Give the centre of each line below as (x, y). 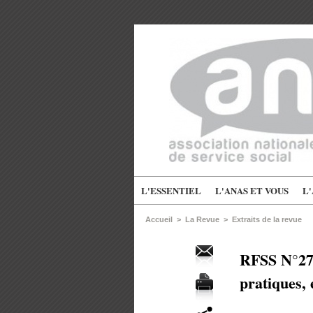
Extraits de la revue (267, 220)
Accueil (159, 220)
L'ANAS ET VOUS (252, 191)
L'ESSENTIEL (171, 191)
